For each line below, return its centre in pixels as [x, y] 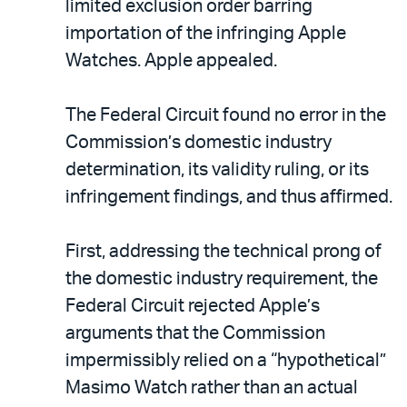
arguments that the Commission [195, 333]
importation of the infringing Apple [206, 33]
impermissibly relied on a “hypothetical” [226, 360]
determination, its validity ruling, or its [217, 169]
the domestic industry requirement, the [222, 278]
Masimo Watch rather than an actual [212, 387]
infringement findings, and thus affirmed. [229, 197]
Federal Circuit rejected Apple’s [193, 306]
